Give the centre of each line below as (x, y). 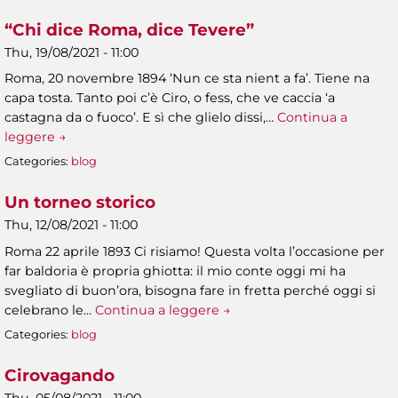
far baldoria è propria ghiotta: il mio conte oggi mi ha (175, 271)
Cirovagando (60, 376)
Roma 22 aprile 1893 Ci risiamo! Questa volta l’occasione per (195, 251)
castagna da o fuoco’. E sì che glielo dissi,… (141, 117)
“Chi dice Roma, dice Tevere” (129, 29)
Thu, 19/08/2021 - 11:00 (72, 52)
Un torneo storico (80, 203)
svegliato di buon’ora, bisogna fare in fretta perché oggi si (190, 290)
